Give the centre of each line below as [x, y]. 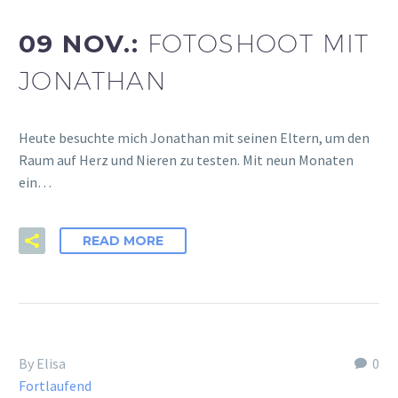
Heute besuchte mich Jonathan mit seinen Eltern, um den [194, 138]
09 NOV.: [83, 43]
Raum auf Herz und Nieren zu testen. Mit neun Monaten [186, 160]
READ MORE [123, 241]
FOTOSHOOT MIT [258, 43]
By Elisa [42, 364]
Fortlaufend [55, 386]
